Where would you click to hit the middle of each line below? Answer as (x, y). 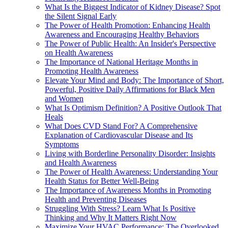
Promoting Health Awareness (92, 71)
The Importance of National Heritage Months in (121, 62)
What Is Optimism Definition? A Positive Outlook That (133, 107)
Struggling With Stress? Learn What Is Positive (120, 208)
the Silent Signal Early (81, 16)
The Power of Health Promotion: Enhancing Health (127, 25)
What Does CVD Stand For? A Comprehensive (121, 126)
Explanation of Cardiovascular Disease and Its (119, 135)
